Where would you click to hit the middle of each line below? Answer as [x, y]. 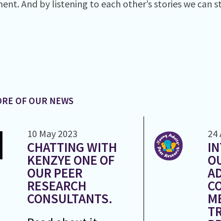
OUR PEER [55, 173]
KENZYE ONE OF [71, 160]
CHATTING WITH [72, 147]
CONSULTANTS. [70, 198]
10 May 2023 [52, 133]
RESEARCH [56, 185]
